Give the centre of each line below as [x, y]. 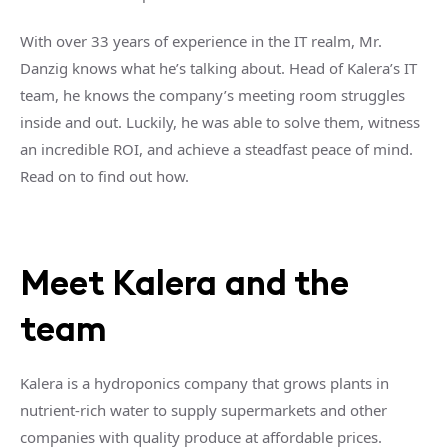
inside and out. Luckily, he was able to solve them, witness [220, 122]
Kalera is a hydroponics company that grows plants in [204, 383]
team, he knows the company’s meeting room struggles [212, 95]
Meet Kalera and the [184, 282]
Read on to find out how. [104, 176]
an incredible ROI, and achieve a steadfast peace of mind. [216, 149]
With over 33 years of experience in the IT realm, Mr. [201, 41]
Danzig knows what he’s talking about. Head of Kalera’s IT [218, 68]
